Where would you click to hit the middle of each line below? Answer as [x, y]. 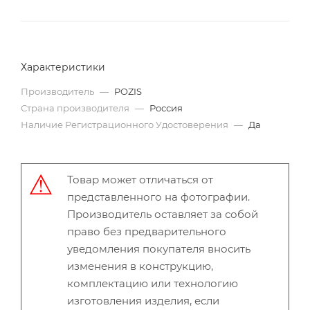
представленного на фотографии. [158, 197]
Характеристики [63, 67]
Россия [166, 108]
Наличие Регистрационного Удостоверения [126, 125]
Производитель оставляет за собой [163, 214]
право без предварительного [147, 231]
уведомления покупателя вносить [159, 249]
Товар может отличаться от [140, 180]
